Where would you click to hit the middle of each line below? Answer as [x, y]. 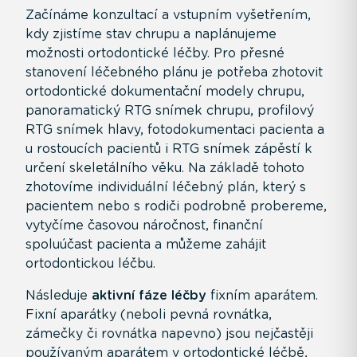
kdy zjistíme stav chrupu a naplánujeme [151, 33]
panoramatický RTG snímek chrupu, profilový [170, 110]
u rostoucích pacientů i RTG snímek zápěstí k [169, 148]
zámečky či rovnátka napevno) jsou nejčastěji [169, 333]
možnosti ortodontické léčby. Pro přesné [155, 53]
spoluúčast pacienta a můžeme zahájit [146, 244]
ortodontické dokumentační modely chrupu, [165, 91]
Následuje [59, 295]
